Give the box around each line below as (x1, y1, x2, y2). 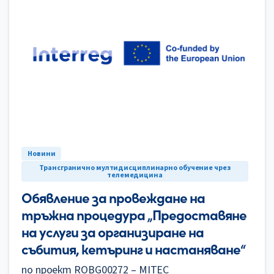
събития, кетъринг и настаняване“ (21, 238, 245, 258)
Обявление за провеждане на (21, 187, 205, 207)
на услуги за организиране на (21, 221, 204, 241)
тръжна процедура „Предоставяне (21, 204, 246, 224)
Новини (28, 148, 56, 158)
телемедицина (107, 169, 163, 179)
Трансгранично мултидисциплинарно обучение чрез (39, 162, 231, 172)
